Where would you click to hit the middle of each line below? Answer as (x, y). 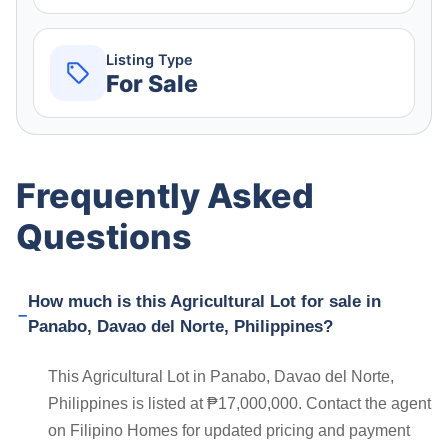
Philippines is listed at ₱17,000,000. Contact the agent (239, 404)
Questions (104, 237)
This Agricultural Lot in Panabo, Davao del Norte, (221, 377)
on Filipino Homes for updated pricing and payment (229, 431)
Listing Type (149, 59)
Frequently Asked (165, 196)
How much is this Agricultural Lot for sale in (205, 302)
